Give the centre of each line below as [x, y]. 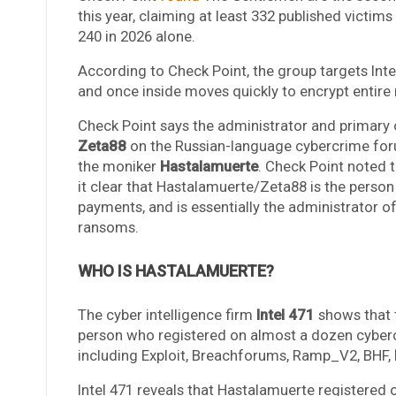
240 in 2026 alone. [136, 36]
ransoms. [108, 227]
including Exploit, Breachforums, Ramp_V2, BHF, [236, 355]
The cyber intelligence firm [167, 314]
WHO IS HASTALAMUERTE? [175, 270]
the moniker [118, 166]
